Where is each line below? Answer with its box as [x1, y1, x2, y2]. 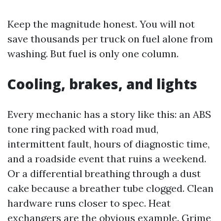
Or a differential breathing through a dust [7, 167, 201, 180]
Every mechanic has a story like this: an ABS [7, 108, 211, 120]
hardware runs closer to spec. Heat [7, 197, 171, 209]
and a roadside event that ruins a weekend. [7, 152, 206, 165]
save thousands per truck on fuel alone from [7, 33, 213, 45]
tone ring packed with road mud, [7, 123, 158, 135]
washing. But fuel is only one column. [7, 47, 179, 60]
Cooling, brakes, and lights [7, 74, 197, 93]
